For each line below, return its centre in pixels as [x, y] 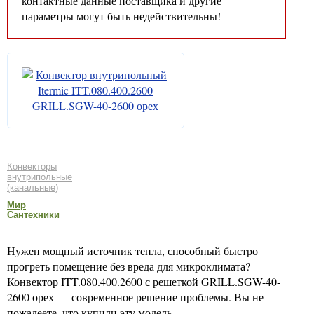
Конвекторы [32, 166]
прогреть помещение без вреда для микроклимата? [129, 266]
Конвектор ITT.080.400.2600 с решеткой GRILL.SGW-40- [144, 281]
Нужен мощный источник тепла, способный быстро [132, 251]
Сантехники [33, 215]
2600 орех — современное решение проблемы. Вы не [135, 297]
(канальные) [33, 187]
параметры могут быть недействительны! [121, 16]
